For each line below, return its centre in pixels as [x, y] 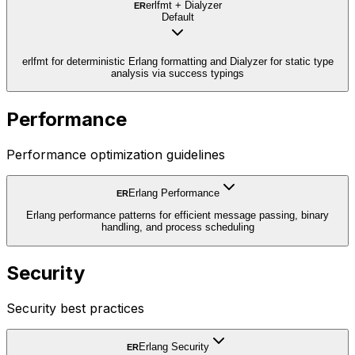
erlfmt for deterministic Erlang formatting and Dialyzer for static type [177, 61]
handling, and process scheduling [177, 227]
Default [177, 17]
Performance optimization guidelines [116, 154]
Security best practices [75, 309]
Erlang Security [174, 347]
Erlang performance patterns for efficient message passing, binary [177, 216]
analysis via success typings [177, 73]
